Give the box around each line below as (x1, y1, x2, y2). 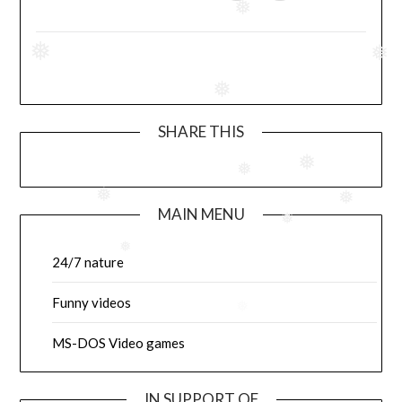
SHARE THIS (158, 122, 244, 142)
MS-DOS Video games (52, 335, 186, 352)
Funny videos (52, 294, 132, 311)
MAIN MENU (157, 205, 245, 224)
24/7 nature (52, 254, 125, 271)
